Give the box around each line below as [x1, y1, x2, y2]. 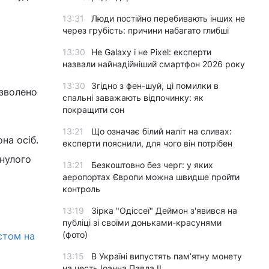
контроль [62, 184, 100, 194]
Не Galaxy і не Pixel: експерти [91, 47, 211, 57]
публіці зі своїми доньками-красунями [62, 217, 222, 228]
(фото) [62, 229, 88, 240]
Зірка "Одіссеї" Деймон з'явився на [91, 205, 237, 216]
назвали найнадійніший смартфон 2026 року [62, 59, 245, 69]
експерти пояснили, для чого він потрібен [62, 138, 232, 148]
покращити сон [62, 104, 124, 115]
